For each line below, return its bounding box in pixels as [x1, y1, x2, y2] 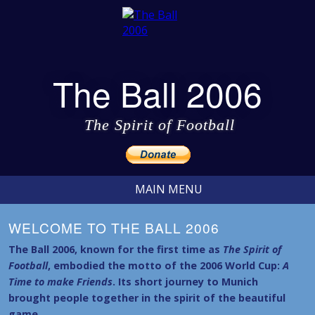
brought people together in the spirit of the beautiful [8, 291, 285, 304]
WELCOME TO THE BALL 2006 [8, 218, 219, 237]
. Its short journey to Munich [112, 275, 258, 288]
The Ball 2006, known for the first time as [8, 243, 223, 256]
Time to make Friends [8, 275, 112, 288]
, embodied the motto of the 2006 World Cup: [48, 259, 283, 272]
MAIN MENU [135, 181, 202, 197]
